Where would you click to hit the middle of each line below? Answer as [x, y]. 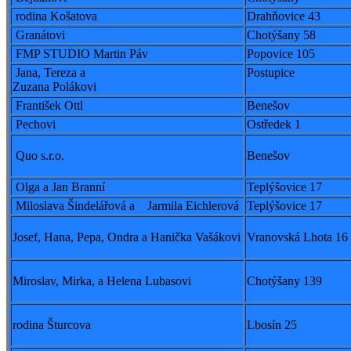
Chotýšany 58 [281, 35]
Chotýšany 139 [284, 281]
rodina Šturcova [52, 325]
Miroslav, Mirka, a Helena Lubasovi [102, 281]
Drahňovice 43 [284, 16]
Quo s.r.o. [38, 156]
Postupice [271, 73]
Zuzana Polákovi [54, 87]
